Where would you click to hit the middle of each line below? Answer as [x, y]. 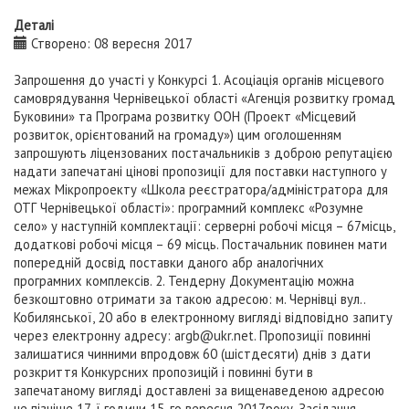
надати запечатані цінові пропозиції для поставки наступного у [200, 171]
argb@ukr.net [214, 336]
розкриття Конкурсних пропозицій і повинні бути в [163, 372]
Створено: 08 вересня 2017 [110, 43]
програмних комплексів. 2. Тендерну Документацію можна [184, 281]
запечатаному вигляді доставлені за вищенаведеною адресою [199, 390]
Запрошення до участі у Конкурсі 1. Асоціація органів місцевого [199, 80]
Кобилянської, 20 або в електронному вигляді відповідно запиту [203, 317]
